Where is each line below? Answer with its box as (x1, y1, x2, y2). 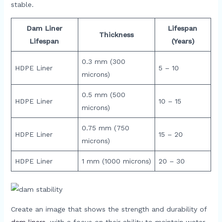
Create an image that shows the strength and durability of (10, 205, 207, 213)
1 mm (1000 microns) (81, 157, 151, 166)
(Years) (171, 37, 194, 46)
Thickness (99, 31, 134, 39)
